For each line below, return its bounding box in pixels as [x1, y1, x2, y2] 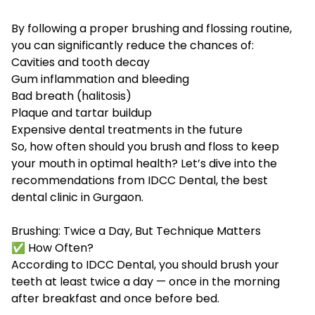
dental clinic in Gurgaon [11, 189, 141, 206]
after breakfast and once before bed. [11, 290, 219, 307]
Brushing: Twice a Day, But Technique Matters [11, 223, 261, 240]
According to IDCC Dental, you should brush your [11, 257, 279, 274]
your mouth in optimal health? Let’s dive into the [11, 155, 277, 172]
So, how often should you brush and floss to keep [11, 139, 279, 155]
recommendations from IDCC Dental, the [11, 172, 243, 189]
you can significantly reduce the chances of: [11, 37, 254, 54]
